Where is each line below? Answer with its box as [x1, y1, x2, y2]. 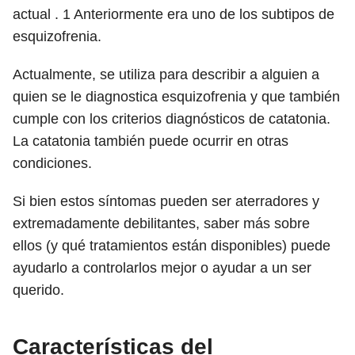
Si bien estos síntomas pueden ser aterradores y [13, 193, 319, 209]
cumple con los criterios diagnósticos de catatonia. [13, 111, 330, 127]
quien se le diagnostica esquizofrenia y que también [13, 89, 340, 105]
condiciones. [13, 155, 92, 171]
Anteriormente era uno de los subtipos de [71, 6, 334, 22]
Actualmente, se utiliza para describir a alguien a [13, 67, 319, 82]
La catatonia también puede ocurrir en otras [13, 133, 288, 149]
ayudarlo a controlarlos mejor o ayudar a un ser [13, 260, 311, 276]
